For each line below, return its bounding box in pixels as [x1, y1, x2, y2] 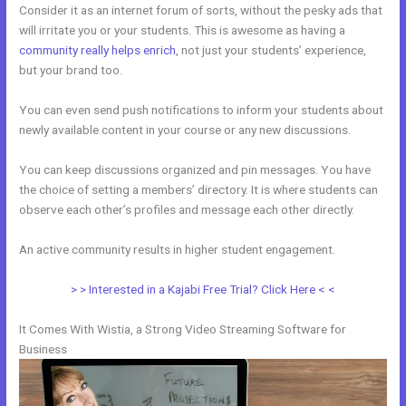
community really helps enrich [19, 43, 177, 58]
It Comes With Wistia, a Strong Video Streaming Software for [19, 321, 347, 336]
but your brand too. [19, 63, 123, 78]
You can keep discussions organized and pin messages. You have [19, 161, 372, 177]
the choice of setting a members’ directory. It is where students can [19, 181, 379, 197]
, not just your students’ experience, [176, 43, 367, 58]
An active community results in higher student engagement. [19, 241, 336, 256]
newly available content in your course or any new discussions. [19, 122, 352, 137]
